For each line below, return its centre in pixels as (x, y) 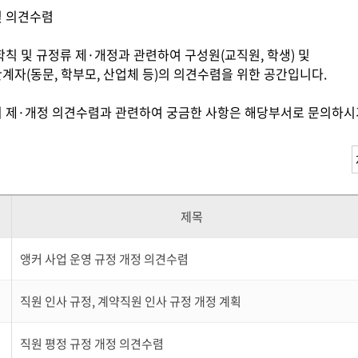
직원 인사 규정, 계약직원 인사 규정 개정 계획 (131, 301)
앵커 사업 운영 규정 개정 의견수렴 (104, 259)
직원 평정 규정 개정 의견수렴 (92, 344)
